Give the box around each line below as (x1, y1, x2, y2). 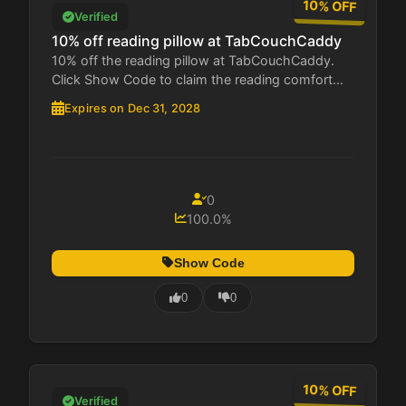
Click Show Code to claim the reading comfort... (52, 71, 343, 87)
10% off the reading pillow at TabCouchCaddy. (52, 52, 334, 68)
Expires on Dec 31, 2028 (64, 101, 201, 115)
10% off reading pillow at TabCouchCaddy (52, 31, 342, 50)
